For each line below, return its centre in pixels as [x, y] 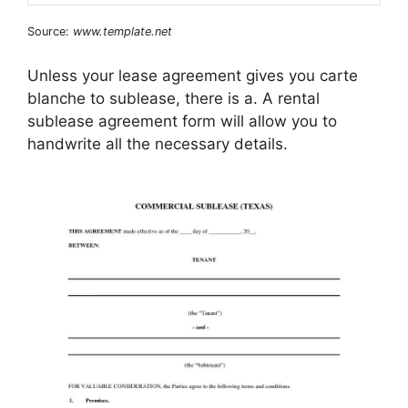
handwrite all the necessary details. [158, 144]
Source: [50, 31]
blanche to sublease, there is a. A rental [173, 99]
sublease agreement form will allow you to [182, 122]
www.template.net [122, 31]
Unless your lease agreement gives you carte [193, 76]
